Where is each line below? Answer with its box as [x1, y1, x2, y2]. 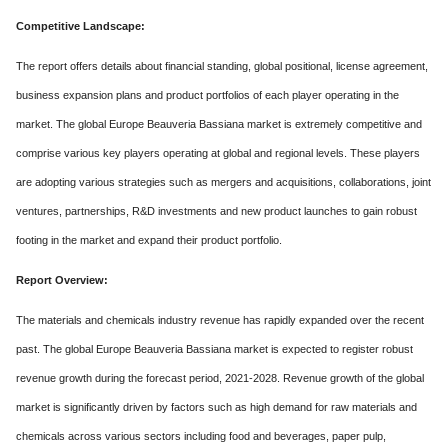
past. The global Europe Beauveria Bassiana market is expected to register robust [16, 342, 413, 355]
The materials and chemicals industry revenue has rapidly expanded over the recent [16, 313, 424, 326]
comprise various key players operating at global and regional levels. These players [16, 146, 420, 159]
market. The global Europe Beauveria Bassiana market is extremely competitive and [16, 117, 422, 130]
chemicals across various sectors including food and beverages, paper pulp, [16, 429, 386, 442]
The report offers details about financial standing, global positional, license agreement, [16, 59, 428, 72]
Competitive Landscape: [16, 19, 145, 32]
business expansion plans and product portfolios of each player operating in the [16, 88, 399, 101]
